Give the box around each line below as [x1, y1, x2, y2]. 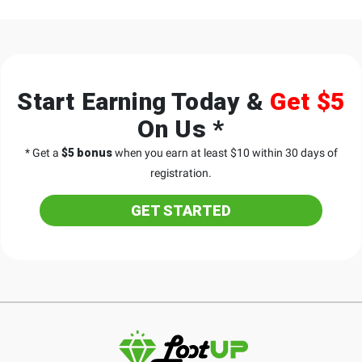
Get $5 [270, 86, 345, 116]
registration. [150, 166, 212, 179]
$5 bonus [61, 145, 112, 159]
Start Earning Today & [17, 86, 271, 116]
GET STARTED [131, 201, 231, 219]
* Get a [24, 145, 61, 159]
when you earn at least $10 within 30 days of [112, 145, 338, 159]
